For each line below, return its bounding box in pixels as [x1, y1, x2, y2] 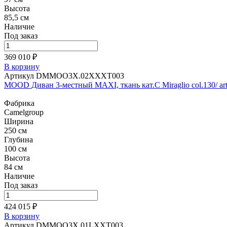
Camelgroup [4, 108, 44, 117]
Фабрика [4, 99, 34, 107]
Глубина [4, 135, 33, 144]
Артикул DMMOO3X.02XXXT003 [4, 71, 124, 80]
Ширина [4, 117, 33, 126]
